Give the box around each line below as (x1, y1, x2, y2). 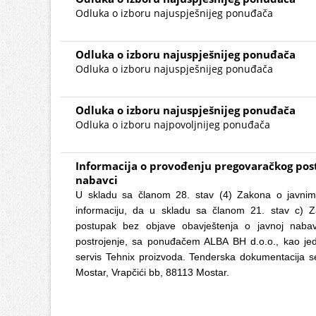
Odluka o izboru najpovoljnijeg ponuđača (75, 118, 270, 131)
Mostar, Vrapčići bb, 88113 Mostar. (75, 267, 229, 278)
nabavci (75, 173, 118, 187)
